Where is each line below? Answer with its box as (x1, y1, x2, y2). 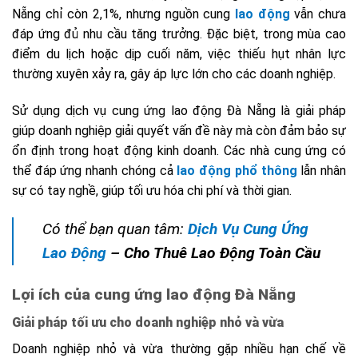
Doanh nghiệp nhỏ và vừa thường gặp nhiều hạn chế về (12, 340, 346, 356)
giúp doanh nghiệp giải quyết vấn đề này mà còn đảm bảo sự (12, 123, 346, 139)
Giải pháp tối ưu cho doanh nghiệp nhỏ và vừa (12, 314, 284, 330)
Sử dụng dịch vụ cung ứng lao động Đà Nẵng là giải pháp (12, 103, 346, 119)
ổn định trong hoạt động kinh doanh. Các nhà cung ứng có (12, 143, 346, 159)
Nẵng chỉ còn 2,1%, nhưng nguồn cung (12, 6, 235, 22)
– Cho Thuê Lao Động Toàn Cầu (106, 244, 320, 263)
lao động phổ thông (177, 163, 297, 179)
